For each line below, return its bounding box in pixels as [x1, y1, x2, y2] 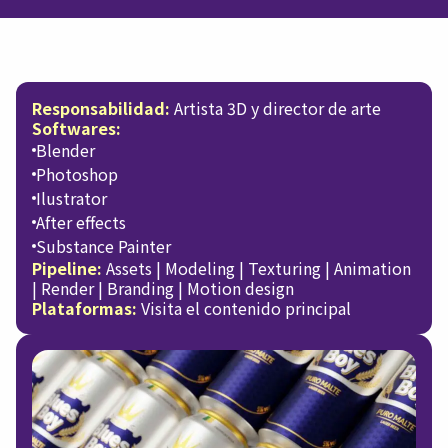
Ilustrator [36, 186, 107, 210]
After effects [36, 210, 126, 234]
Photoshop [36, 162, 118, 186]
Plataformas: [32, 296, 137, 320]
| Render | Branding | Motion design [32, 276, 294, 300]
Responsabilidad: [32, 96, 170, 120]
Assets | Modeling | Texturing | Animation [102, 256, 411, 280]
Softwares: [32, 116, 121, 140]
